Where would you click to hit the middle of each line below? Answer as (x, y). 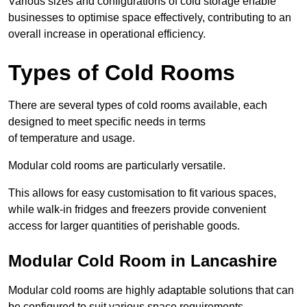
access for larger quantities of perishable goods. (124, 226)
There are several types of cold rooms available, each (138, 106)
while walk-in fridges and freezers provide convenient (137, 210)
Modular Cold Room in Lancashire (143, 261)
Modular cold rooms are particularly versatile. (117, 166)
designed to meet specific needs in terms (107, 122)
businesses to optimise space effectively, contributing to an (150, 18)
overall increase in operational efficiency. (107, 34)
